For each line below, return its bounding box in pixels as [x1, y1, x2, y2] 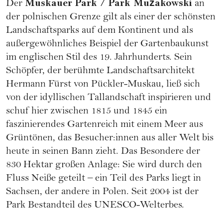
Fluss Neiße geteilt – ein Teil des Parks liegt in [6, 173, 201, 184]
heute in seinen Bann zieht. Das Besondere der [6, 146, 200, 157]
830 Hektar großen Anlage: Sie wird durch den [6, 160, 202, 171]
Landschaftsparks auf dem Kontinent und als [6, 25, 193, 36]
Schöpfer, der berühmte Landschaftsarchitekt [6, 66, 195, 77]
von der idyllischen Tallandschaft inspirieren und [6, 93, 211, 104]
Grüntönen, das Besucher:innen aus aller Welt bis [6, 133, 214, 144]
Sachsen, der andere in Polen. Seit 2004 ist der [6, 187, 199, 198]
